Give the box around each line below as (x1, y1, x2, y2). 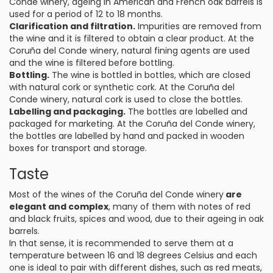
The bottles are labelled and (126, 105, 247, 118)
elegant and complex (9, 200, 108, 213)
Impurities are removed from (135, 20, 261, 32)
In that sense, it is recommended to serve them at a (9, 237, 233, 249)
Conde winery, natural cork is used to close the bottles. (9, 93, 243, 105)
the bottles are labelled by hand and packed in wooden (9, 130, 244, 142)
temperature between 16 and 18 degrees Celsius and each (9, 249, 257, 261)
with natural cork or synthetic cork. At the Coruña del (9, 81, 235, 93)
